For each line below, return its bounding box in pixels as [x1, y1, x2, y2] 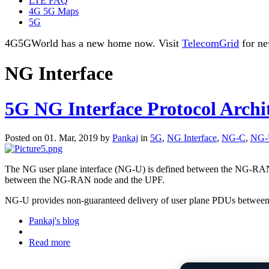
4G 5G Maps [29, 5, 79, 16]
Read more [29, 237, 70, 248]
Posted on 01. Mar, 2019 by [5, 133, 112, 144]
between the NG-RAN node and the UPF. [5, 175, 165, 186]
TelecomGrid [182, 37, 239, 49]
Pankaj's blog [29, 216, 79, 226]
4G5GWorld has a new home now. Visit [5, 37, 182, 49]
